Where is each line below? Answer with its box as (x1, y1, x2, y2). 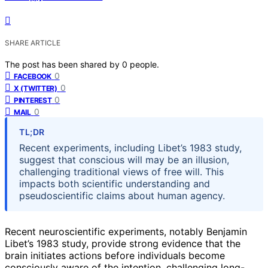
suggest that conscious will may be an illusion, (19, 153, 229, 166)
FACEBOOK (14, 71, 51, 81)
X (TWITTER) (14, 83, 57, 93)
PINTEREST (14, 95, 52, 105)
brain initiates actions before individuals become (5, 249, 225, 261)
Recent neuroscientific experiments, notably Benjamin (5, 225, 247, 237)
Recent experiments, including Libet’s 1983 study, (19, 141, 242, 154)
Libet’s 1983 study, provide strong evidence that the (5, 237, 240, 249)
